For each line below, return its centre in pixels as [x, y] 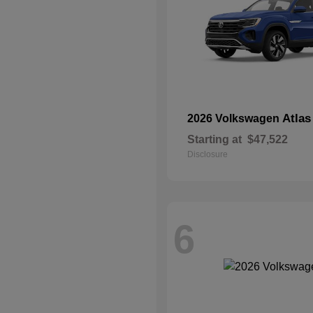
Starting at [214, 139]
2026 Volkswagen [235, 118]
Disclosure [208, 154]
